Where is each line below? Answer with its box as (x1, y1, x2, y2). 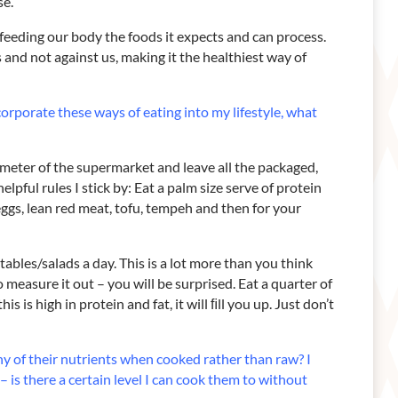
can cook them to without (152, 370, 307, 387)
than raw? (244, 349, 306, 367)
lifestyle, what (233, 102, 317, 120)
